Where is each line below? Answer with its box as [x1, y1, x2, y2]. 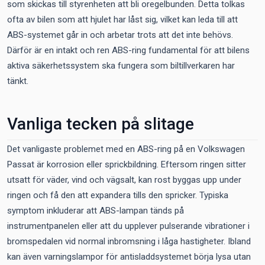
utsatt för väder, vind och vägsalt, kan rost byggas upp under [7, 174, 241, 185]
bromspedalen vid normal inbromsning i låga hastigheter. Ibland [7, 236, 251, 247]
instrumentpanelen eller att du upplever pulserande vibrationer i [7, 221, 250, 231]
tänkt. [7, 76, 28, 86]
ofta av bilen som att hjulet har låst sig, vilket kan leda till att [7, 14, 238, 25]
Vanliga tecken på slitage [7, 114, 194, 134]
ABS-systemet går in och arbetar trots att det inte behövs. [7, 30, 233, 40]
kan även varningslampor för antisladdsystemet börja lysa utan [7, 251, 251, 262]
